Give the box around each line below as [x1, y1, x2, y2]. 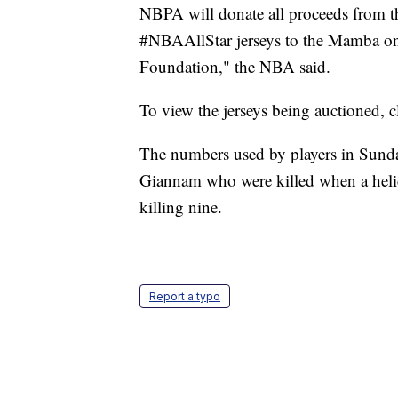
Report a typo [149, 290, 220, 304]
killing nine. [139, 195, 222, 219]
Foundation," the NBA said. [139, 55, 330, 78]
